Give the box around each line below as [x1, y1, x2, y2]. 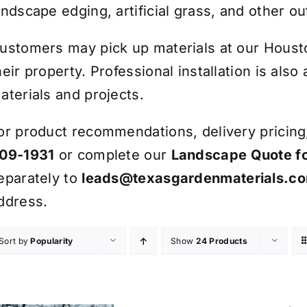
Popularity [30, 236, 73, 247]
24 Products [195, 236, 247, 247]
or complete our [54, 147, 171, 164]
